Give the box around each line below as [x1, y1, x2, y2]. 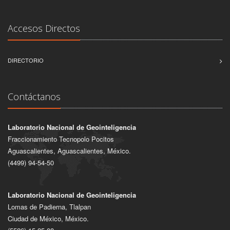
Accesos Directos [8, 22, 80, 34]
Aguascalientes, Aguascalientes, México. [8, 145, 131, 156]
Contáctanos [8, 90, 61, 103]
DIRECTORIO [8, 55, 44, 64]
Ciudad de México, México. [8, 213, 89, 223]
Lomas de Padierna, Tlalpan [8, 201, 91, 212]
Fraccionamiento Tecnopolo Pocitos [8, 133, 114, 144]
